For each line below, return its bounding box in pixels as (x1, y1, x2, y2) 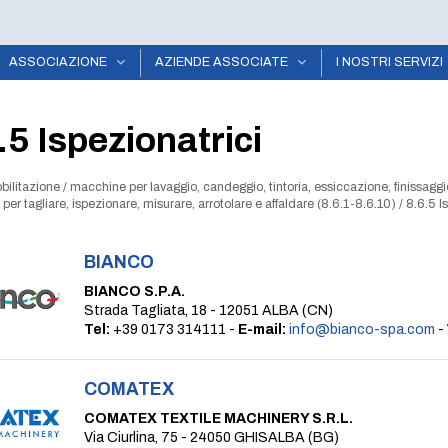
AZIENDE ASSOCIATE (155, 55, 288, 69)
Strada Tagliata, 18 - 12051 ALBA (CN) (84, 303, 333, 318)
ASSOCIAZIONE (9, 55, 107, 69)
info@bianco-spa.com (289, 322, 435, 337)
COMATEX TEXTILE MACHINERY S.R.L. (84, 411, 353, 426)
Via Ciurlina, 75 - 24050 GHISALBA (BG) (84, 430, 339, 445)
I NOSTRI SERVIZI (336, 55, 443, 69)
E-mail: (238, 322, 286, 337)
